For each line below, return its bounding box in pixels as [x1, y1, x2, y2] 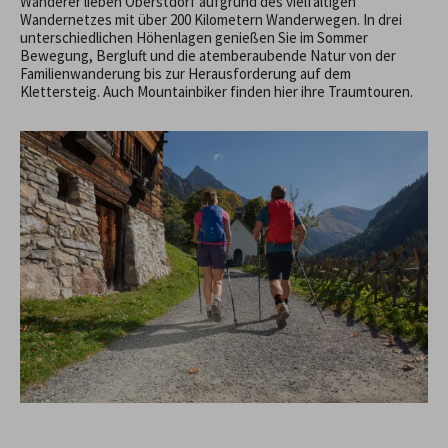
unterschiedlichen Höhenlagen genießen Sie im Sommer [20, 28, 368, 48]
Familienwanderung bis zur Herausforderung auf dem [20, 64, 351, 84]
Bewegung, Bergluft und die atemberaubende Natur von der [20, 46, 396, 66]
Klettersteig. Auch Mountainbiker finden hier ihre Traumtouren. [20, 82, 413, 102]
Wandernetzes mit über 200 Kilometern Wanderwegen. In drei [20, 10, 402, 30]
